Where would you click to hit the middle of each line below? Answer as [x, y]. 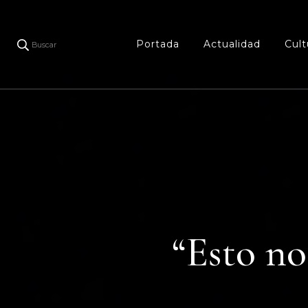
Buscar [44, 45]
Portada [157, 44]
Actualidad [232, 44]
